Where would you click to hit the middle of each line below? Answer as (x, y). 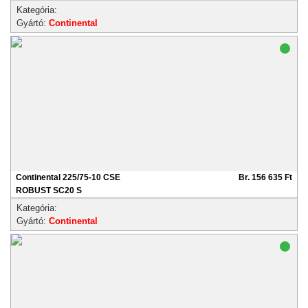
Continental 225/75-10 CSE (68, 177)
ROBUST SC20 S (49, 190)
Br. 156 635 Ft (265, 177)
